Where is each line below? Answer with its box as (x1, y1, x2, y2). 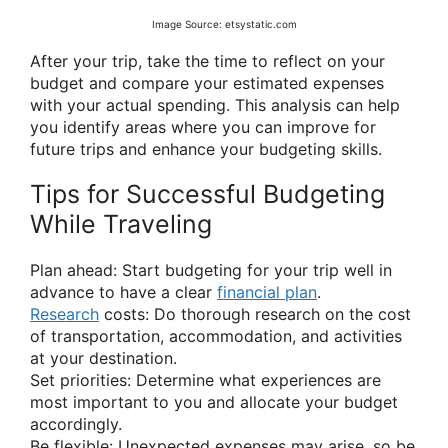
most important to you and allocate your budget (30, 391, 398, 412)
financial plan (217, 281, 317, 302)
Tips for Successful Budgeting (30, 178, 385, 209)
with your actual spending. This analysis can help (30, 94, 400, 115)
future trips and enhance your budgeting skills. (30, 138, 382, 159)
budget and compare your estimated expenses (30, 72, 384, 93)
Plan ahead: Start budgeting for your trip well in (30, 259, 392, 280)
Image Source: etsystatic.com (151, 17, 297, 30)
